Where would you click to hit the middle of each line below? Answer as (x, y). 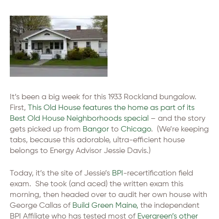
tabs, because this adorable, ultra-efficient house (97, 140)
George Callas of (40, 206)
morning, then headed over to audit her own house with (109, 195)
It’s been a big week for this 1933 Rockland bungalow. (103, 97)
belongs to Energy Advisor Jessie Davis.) (80, 151)
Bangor (96, 130)
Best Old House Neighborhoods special (79, 119)
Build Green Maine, (105, 206)
